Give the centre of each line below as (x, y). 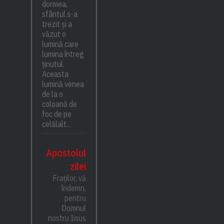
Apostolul (66, 152)
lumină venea (63, 84)
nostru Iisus (67, 218)
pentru (75, 198)
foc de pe (56, 114)
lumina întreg (63, 54)
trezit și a (57, 24)
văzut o (54, 34)
